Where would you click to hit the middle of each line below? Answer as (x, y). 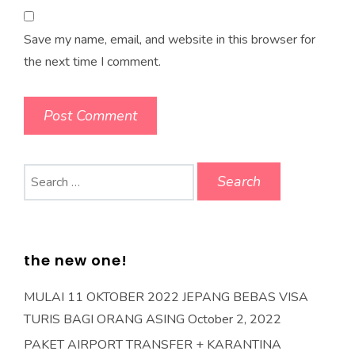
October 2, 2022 (235, 319)
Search (42, 173)
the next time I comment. (92, 62)
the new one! (76, 260)
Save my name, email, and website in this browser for (170, 40)
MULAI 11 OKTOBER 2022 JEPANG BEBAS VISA (166, 297)
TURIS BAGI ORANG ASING (104, 319)
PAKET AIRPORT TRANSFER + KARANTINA (153, 345)
